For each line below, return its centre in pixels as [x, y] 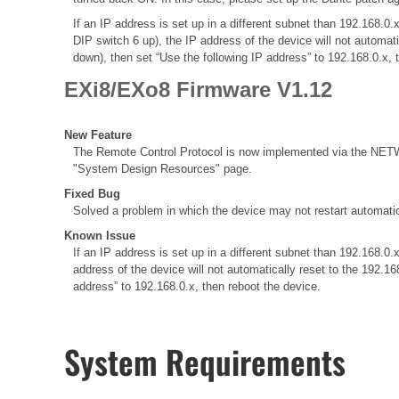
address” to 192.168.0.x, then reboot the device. [197, 287]
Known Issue [100, 236]
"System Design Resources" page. [163, 169]
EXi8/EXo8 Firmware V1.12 [198, 90]
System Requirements [205, 362]
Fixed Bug [92, 194]
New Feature [98, 135]
